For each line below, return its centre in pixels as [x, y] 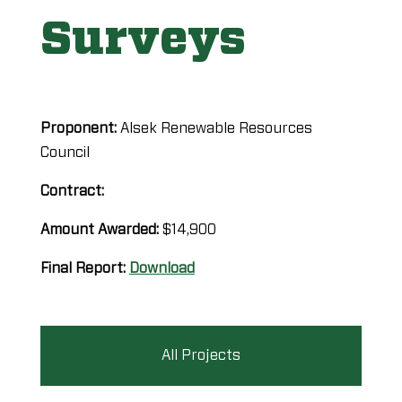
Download [162, 268]
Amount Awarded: [101, 229]
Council [65, 152]
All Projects [201, 355]
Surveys [143, 39]
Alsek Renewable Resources [216, 128]
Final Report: [84, 268]
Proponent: [80, 128]
